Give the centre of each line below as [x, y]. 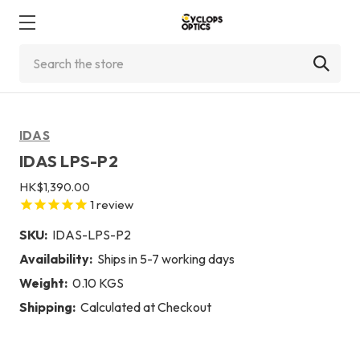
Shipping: [47, 307]
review [114, 205]
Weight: [43, 282]
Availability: [56, 258]
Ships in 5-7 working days [166, 258]
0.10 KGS [98, 282]
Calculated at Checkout [146, 307]
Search [39, 54]
